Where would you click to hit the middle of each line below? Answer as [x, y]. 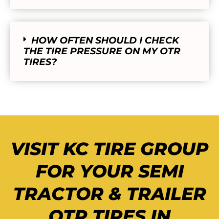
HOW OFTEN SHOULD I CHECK [105, 41]
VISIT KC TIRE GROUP [109, 149]
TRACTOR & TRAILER [109, 194]
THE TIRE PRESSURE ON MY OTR [102, 51]
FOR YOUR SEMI [109, 171]
